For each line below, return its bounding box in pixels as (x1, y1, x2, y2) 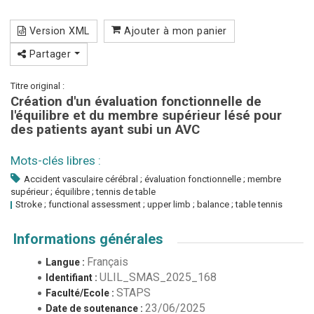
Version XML (26, 25, 90, 36)
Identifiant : (46, 272, 100, 282)
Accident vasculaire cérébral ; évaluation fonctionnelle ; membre (24, 174, 281, 184)
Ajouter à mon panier (121, 25, 227, 36)
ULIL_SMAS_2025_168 (100, 271, 217, 282)
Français (87, 255, 128, 267)
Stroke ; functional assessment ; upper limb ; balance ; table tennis (15, 199, 282, 209)
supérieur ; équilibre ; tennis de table (11, 186, 156, 196)
